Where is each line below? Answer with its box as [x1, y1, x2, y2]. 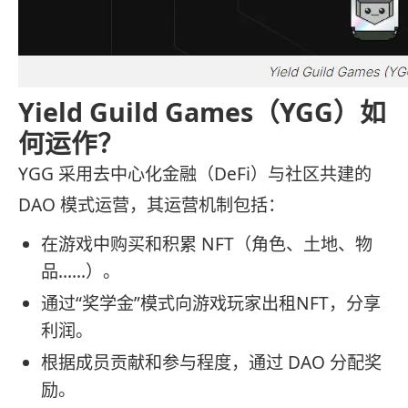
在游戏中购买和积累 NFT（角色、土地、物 [41, 231, 372, 256]
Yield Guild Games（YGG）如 [18, 94, 386, 130]
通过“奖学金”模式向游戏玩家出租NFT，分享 [41, 291, 381, 315]
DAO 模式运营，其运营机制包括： [18, 193, 285, 218]
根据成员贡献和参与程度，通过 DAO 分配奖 [41, 350, 382, 374]
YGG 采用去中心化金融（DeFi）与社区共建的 [18, 162, 372, 187]
